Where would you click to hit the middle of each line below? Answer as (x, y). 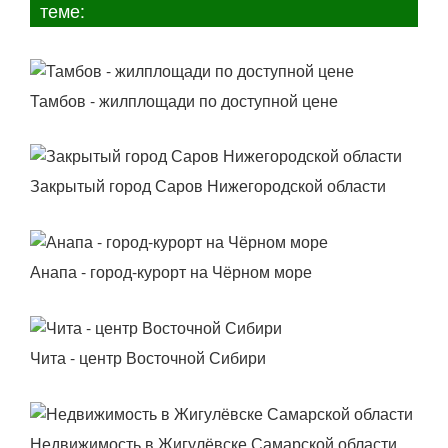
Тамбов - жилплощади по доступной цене (184, 100)
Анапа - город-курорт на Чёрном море (171, 272)
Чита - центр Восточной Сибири (148, 358)
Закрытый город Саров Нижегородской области (208, 186)
